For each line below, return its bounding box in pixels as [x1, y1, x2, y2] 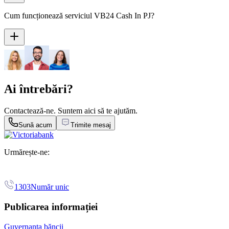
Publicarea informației [4, 201, 98, 212]
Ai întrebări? [4, 82, 73, 96]
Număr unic [31, 182, 69, 192]
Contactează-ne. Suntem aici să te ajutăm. [4, 106, 138, 116]
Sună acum [18, 121, 52, 129]
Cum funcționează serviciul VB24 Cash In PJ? [4, 11, 154, 20]
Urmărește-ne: [4, 148, 50, 157]
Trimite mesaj [71, 121, 111, 129]
